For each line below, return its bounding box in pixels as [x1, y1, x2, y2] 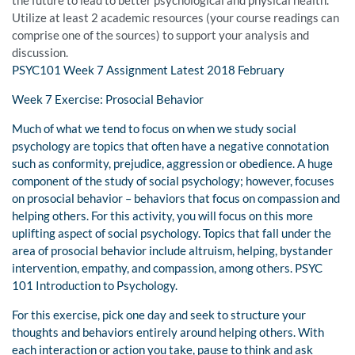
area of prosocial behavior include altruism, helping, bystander [12, 243, 333, 258]
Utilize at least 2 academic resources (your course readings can [12, 10, 339, 25]
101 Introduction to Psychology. [12, 278, 177, 293]
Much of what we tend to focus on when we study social [12, 121, 296, 136]
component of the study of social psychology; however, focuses [12, 174, 334, 189]
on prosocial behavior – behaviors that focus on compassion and [12, 191, 340, 206]
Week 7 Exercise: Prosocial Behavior [12, 92, 204, 107]
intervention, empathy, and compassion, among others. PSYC [12, 261, 323, 276]
